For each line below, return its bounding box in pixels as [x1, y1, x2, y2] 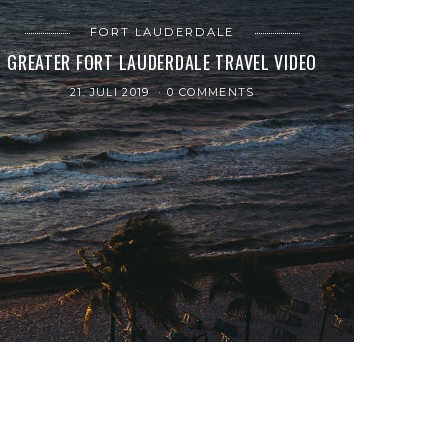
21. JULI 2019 [69, 85, 155, 100]
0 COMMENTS [167, 85, 255, 100]
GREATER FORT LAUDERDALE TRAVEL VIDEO [7, 49, 318, 76]
